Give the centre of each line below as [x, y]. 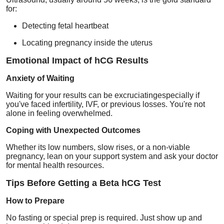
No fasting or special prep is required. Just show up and [104, 217]
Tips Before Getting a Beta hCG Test [83, 183]
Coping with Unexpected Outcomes [73, 130]
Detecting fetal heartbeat [65, 25]
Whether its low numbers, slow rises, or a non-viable [98, 147]
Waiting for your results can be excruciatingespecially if [103, 95]
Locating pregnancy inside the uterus [87, 42]
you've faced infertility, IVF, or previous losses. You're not [105, 104]
